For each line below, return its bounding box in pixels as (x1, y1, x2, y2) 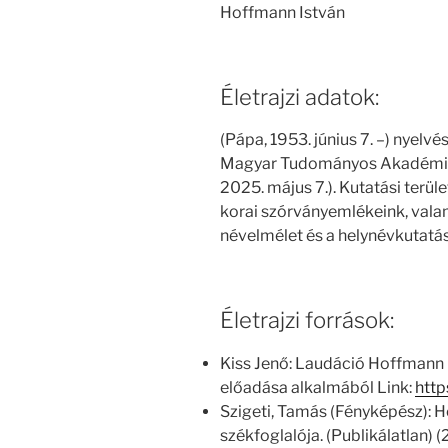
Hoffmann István (220, 2, 345, 22)
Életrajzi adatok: (220, 83, 379, 110)
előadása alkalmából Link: (220, 377, 415, 397)
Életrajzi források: (220, 307, 394, 334)
